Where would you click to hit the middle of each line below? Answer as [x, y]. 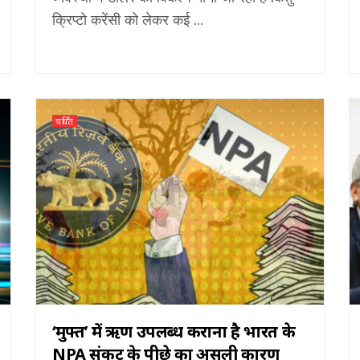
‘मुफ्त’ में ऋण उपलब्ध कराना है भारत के [174, 331]
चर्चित [65, 121]
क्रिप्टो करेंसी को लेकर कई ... [128, 19]
